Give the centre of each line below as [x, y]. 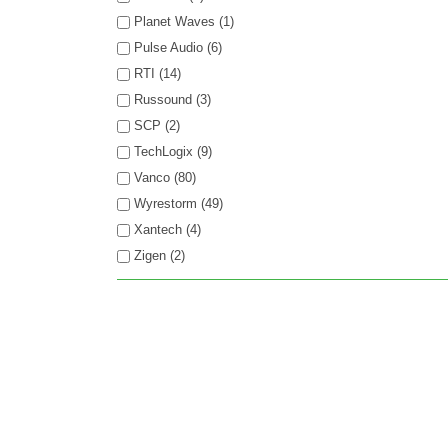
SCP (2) [157, 125]
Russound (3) [172, 99]
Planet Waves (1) [184, 21]
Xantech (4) [167, 229]
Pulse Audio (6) [178, 47]
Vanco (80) [165, 177]
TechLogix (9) [173, 151]
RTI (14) [157, 73]
